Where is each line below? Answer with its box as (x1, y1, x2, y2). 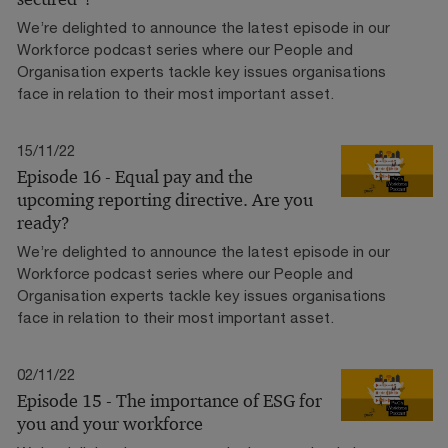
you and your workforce (17, 412, 203, 435)
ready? (17, 211, 70, 234)
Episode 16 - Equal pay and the (17, 165, 253, 188)
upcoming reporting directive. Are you (17, 188, 313, 211)
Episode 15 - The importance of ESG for (17, 389, 322, 412)
